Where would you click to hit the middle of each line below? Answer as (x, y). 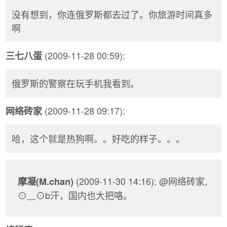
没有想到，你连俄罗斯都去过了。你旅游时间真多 (112, 14)
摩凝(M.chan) (46, 181)
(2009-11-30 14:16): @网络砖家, (140, 181)
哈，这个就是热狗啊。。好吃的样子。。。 (98, 139)
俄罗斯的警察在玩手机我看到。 (75, 83)
